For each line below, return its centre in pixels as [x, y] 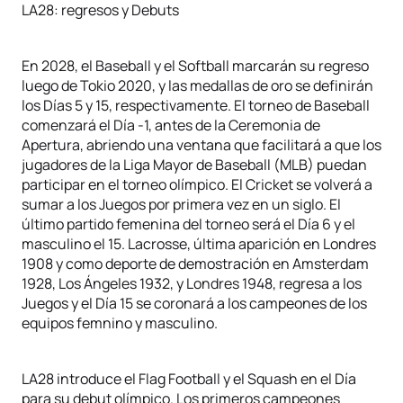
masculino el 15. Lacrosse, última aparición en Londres [199, 244]
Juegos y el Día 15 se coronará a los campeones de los [194, 303]
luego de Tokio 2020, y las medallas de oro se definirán [197, 85]
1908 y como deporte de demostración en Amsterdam [195, 264]
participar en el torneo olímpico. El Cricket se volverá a [197, 184]
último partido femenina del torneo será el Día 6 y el [188, 224]
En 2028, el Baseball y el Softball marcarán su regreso [195, 66]
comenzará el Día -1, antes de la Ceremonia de [171, 125]
